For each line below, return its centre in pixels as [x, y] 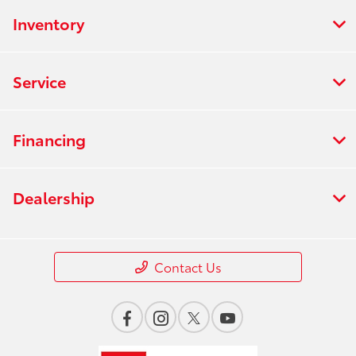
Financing [49, 139]
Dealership [54, 197]
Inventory [48, 23]
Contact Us [188, 266]
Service [39, 81]
